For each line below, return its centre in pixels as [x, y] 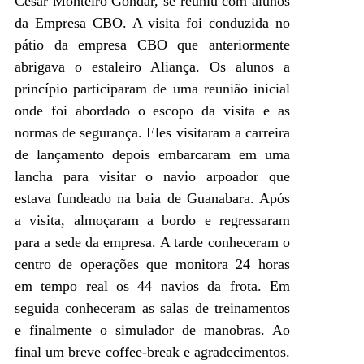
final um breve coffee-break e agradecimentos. [152, 351]
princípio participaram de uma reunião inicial [152, 88]
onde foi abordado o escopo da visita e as [152, 110]
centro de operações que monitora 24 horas [152, 264]
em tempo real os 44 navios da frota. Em [152, 286]
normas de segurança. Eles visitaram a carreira [152, 132]
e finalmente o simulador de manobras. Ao [152, 329]
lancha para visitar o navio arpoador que [152, 176]
